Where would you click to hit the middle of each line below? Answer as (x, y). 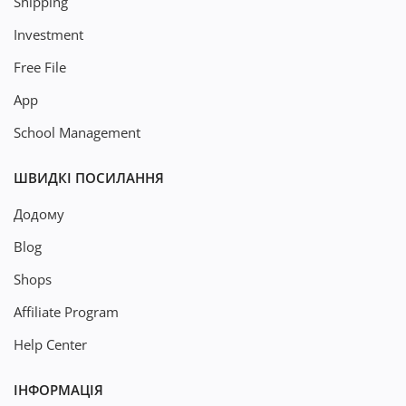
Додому (39, 214)
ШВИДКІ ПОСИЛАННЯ (89, 178)
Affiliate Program (66, 312)
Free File (40, 67)
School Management (77, 132)
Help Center (50, 344)
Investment (48, 34)
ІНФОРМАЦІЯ (58, 390)
